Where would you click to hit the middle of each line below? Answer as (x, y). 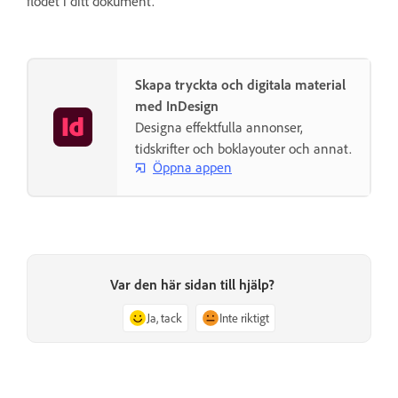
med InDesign (177, 105)
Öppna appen (192, 167)
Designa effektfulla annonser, (219, 127)
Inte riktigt (244, 317)
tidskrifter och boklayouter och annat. (243, 148)
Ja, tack (164, 317)
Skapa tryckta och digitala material (240, 84)
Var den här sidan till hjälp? (192, 284)
